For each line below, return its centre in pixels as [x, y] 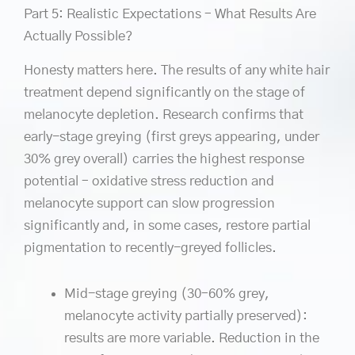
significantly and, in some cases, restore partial [167, 226]
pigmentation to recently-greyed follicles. [150, 248]
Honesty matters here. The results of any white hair [177, 71]
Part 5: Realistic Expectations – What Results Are [170, 14]
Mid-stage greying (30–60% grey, [167, 294]
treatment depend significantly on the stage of [164, 93]
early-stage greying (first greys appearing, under [172, 137]
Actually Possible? [78, 36]
